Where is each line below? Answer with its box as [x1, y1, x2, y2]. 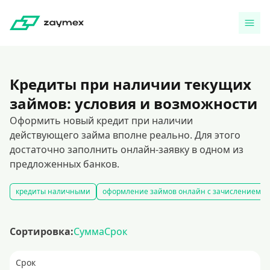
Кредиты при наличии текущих [10, 74, 251, 94]
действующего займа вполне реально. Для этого [10, 128, 240, 142]
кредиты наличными [16, 186, 90, 196]
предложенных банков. [10, 157, 119, 171]
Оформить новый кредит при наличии [10, 114, 193, 127]
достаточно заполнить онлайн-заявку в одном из [10, 143, 243, 156]
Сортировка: [10, 225, 74, 238]
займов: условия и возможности [10, 93, 257, 113]
